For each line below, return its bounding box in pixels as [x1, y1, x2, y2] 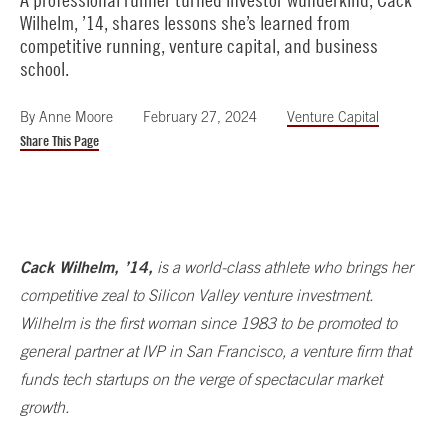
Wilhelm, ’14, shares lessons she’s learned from [20, 10, 350, 34]
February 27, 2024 [143, 108, 257, 125]
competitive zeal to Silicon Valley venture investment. [20, 285, 373, 304]
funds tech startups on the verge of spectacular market [20, 369, 382, 388]
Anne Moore [39, 108, 113, 125]
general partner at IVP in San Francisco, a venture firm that [20, 341, 411, 360]
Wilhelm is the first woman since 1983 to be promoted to [20, 313, 397, 332]
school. [20, 56, 69, 80]
